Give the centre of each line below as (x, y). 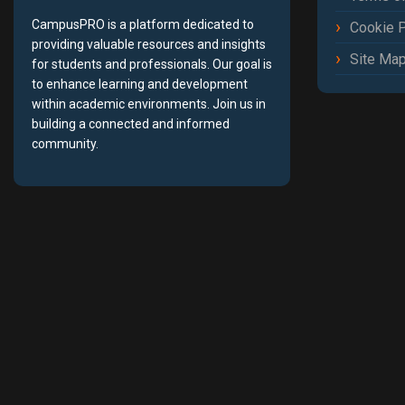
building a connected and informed (131, 124)
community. (65, 144)
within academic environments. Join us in (149, 104)
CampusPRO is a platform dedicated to (143, 25)
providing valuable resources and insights (149, 45)
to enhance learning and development (140, 85)
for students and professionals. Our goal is (152, 65)
